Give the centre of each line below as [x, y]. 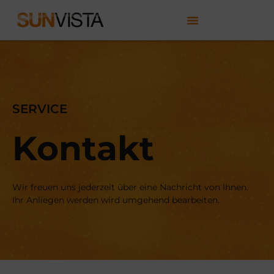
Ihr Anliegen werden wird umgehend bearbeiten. [116, 200]
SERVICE [40, 109]
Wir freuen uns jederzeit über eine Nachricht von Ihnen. [130, 187]
